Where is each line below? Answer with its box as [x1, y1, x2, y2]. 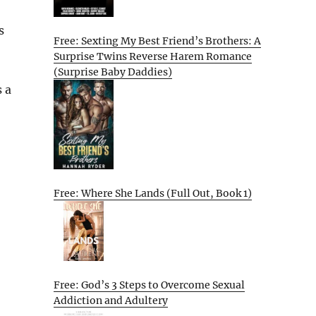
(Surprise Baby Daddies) [54, 65, 172, 78]
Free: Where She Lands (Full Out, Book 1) [54, 187, 252, 200]
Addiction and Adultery [54, 293, 168, 307]
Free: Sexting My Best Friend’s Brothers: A [54, 34, 261, 47]
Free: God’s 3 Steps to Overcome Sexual [54, 278, 245, 291]
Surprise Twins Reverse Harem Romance [54, 49, 252, 63]
